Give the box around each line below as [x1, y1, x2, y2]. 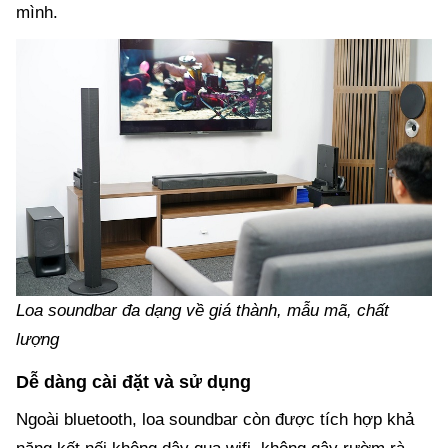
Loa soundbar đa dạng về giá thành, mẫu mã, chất [16, 301, 389, 320]
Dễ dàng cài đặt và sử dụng [16, 372, 251, 392]
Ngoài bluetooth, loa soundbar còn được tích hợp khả [16, 410, 414, 430]
